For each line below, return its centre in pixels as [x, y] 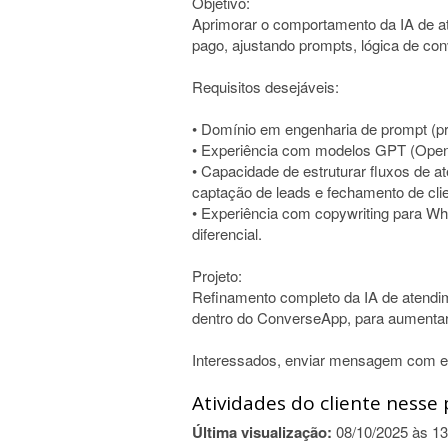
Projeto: [217, 275]
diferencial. [227, 233]
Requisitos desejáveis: [265, 86]
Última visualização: [262, 432]
